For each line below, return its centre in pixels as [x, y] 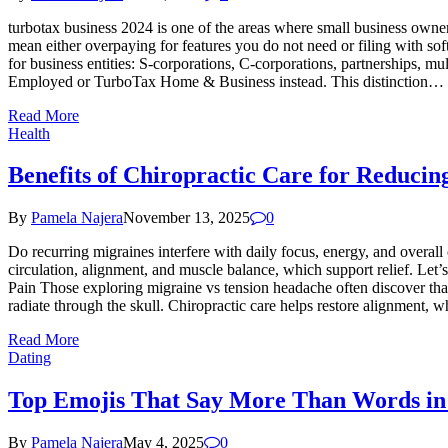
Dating [29, 358]
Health [29, 133]
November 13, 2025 [186, 218]
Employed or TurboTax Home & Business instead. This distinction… [226, 81]
